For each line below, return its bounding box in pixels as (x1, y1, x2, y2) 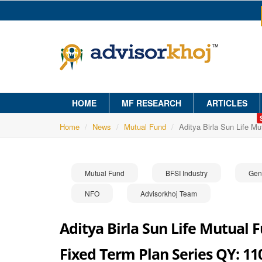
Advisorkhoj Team (140, 188, 197, 198)
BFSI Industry (166, 168, 208, 178)
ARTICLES (206, 97, 247, 109)
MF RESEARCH (122, 97, 181, 109)
